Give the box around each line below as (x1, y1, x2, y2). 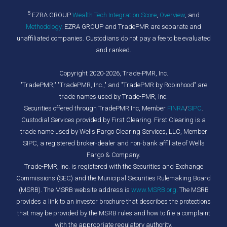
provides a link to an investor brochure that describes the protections (16, 197, 211, 205)
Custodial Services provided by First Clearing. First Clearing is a (21, 116, 206, 124)
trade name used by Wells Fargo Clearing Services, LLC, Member (20, 127, 207, 135)
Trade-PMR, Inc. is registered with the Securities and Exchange (24, 162, 203, 170)
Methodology (26, 22, 61, 30)
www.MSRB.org (131, 185, 176, 194)
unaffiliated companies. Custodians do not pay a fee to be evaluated (16, 34, 211, 42)
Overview (159, 11, 185, 19)
